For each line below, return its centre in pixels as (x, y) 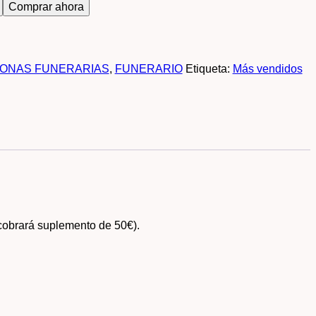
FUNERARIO (148, 69)
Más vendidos (267, 69)
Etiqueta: (209, 69)
